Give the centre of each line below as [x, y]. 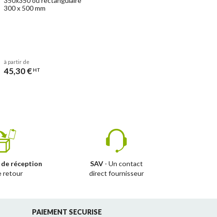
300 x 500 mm [25, 8]
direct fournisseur [116, 173]
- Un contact [123, 163]
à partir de [17, 62]
